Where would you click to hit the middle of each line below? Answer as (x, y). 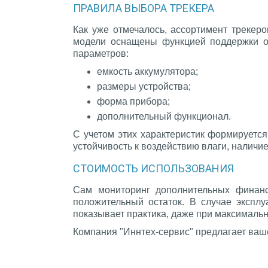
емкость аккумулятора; (147, 72)
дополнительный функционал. (164, 117)
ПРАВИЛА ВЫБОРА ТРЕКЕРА (144, 8)
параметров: (101, 54)
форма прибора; (133, 102)
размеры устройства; (144, 87)
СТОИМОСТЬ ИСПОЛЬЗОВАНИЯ (153, 169)
